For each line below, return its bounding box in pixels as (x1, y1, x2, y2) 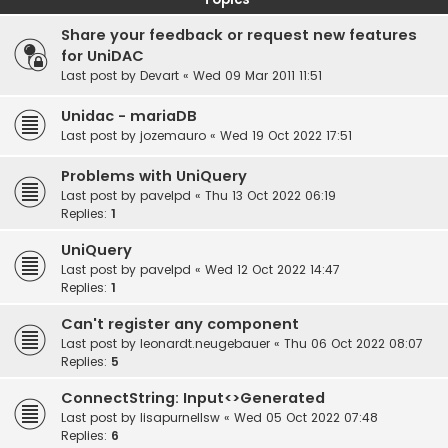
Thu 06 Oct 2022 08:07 (284, 335, 423, 353)
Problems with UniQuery (61, 166, 247, 187)
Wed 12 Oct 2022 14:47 (205, 261, 340, 279)
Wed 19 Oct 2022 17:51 (220, 127, 352, 145)
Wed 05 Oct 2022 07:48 (234, 409, 378, 427)
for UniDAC (61, 46, 144, 67)
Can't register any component (61, 314, 299, 335)
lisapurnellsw (140, 409, 220, 427)
